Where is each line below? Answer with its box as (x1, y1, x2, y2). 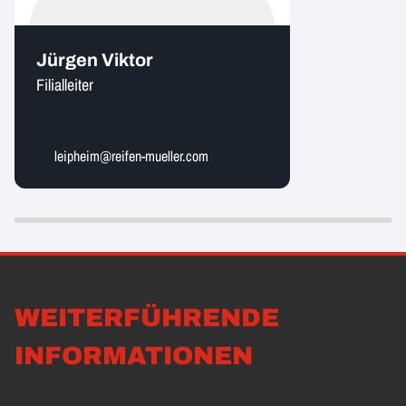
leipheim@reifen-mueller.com (54, 146, 208, 166)
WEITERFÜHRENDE (14, 304, 279, 332)
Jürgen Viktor (36, 50, 153, 70)
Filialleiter (36, 73, 93, 96)
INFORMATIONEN (14, 342, 253, 370)
